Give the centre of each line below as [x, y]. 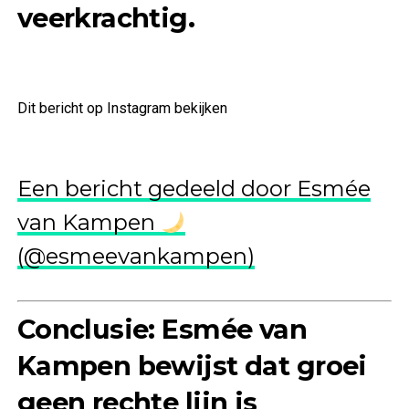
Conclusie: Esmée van [162, 330]
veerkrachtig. [106, 18]
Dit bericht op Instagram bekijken [122, 109]
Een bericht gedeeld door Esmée [194, 189]
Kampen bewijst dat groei [192, 366]
